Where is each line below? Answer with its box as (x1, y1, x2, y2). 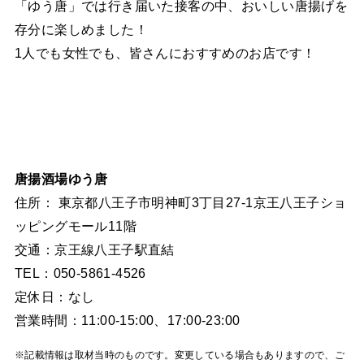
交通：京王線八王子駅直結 (14, 242, 175, 258)
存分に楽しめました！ (14, 21, 149, 37)
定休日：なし (14, 289, 95, 305)
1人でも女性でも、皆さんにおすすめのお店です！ (14, 45, 316, 60)
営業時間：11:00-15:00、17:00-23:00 (14, 313, 240, 328)
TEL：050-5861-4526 (14, 266, 146, 281)
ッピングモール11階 (14, 219, 137, 234)
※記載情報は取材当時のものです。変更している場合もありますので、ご (14, 349, 344, 361)
